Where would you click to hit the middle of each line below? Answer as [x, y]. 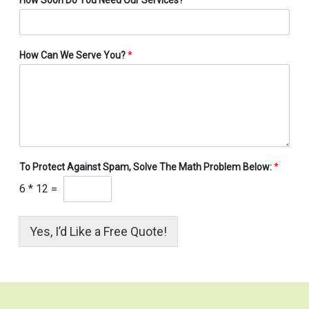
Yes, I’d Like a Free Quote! [98, 231]
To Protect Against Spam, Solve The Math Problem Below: [146, 167]
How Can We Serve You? [73, 55]
